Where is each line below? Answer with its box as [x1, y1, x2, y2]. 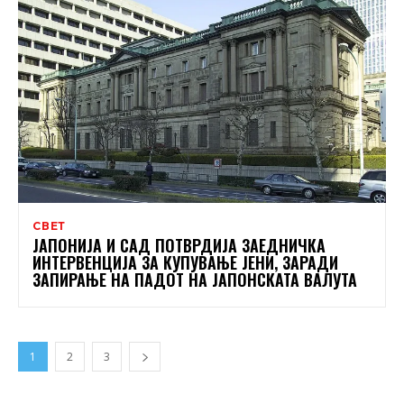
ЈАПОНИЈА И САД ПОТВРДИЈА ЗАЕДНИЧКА [32, 234, 326, 258]
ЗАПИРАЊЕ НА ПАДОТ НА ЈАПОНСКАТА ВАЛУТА [32, 268, 357, 292]
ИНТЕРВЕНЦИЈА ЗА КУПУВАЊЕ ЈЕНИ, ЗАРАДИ [32, 251, 338, 275]
